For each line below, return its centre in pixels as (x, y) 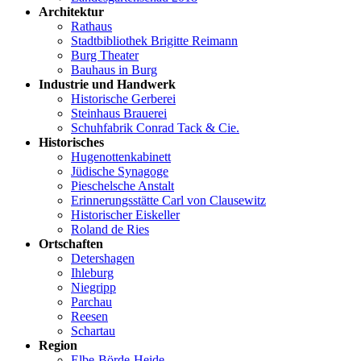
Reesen (89, 317)
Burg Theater (105, 56)
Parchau (91, 302)
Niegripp (93, 288)
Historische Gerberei (123, 99)
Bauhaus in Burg (114, 70)
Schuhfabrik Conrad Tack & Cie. (155, 128)
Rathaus (91, 27)
